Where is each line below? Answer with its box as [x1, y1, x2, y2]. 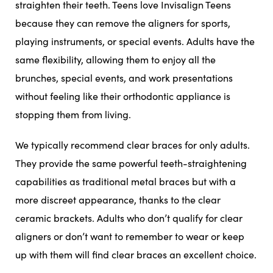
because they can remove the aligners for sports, [15, 16, 230, 30]
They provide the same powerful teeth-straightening [15, 157, 247, 170]
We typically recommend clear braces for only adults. [15, 138, 250, 152]
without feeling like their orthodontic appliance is [15, 90, 230, 103]
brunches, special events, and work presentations [15, 71, 233, 85]
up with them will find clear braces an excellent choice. [15, 248, 257, 261]
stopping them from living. [15, 108, 131, 121]
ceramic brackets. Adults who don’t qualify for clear [15, 211, 243, 225]
